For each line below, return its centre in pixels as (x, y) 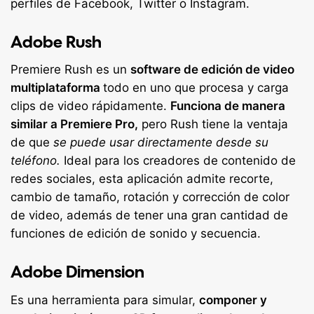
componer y (233, 300)
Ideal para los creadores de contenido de (180, 161)
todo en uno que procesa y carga (196, 88)
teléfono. (37, 161)
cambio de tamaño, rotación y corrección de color (150, 197)
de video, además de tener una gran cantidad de (149, 216)
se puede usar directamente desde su (161, 143)
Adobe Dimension (77, 272)
